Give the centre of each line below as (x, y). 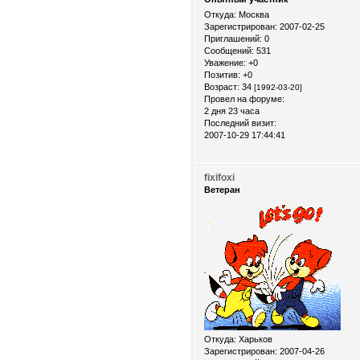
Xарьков (254, 340)
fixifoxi (219, 177)
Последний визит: (240, 123)
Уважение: (225, 63)
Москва (253, 15)
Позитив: (222, 75)
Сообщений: (229, 51)
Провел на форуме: (244, 99)
